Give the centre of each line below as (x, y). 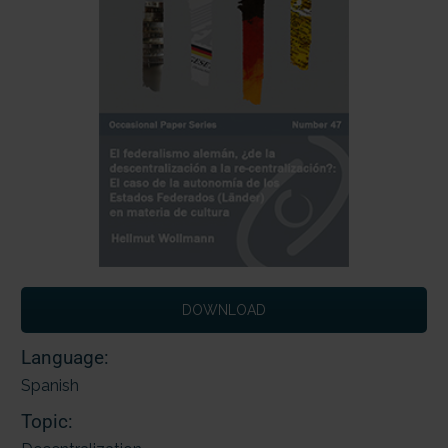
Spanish (50, 385)
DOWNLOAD (224, 310)
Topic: (47, 422)
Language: (65, 357)
